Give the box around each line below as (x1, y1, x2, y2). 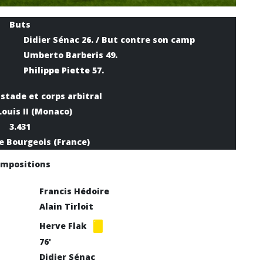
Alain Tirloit (39, 201, 93, 212)
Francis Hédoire (39, 186, 109, 197)
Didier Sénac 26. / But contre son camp (23, 34, 195, 45)
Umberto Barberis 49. (23, 49, 117, 60)
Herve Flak (39, 220, 89, 231)
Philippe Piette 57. (23, 65, 104, 76)
